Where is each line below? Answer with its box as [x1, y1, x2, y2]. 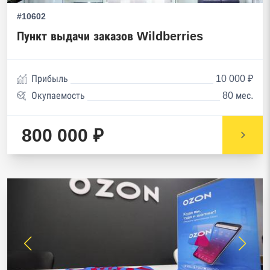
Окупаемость [31, 90, 85, 101]
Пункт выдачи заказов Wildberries [17, 30, 203, 43]
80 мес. [222, 90, 253, 101]
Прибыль [31, 74, 68, 84]
